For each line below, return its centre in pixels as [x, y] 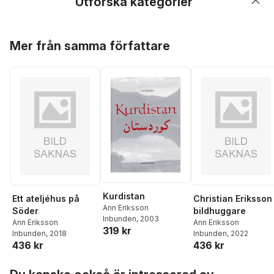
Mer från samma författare [90, 46]
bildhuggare [220, 210]
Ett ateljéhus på [46, 198]
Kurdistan [124, 196]
